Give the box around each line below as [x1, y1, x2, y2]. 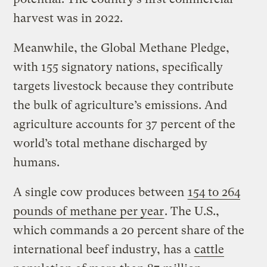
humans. [13, 155, 60, 169]
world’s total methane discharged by [13, 136, 208, 150]
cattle [194, 242, 225, 256]
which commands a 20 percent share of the [13, 223, 245, 237]
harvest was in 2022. [13, 11, 126, 25]
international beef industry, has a [13, 242, 194, 256]
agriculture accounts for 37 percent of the [13, 117, 236, 131]
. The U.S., [164, 204, 220, 218]
